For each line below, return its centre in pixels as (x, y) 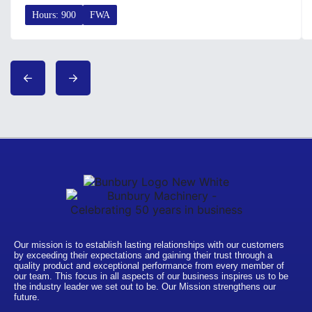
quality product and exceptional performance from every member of (149, 265)
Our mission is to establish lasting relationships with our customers (149, 244)
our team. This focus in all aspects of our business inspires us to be (151, 276)
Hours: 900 (54, 15)
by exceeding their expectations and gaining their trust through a (143, 255)
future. (27, 297)
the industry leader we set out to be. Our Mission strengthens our (145, 286)
